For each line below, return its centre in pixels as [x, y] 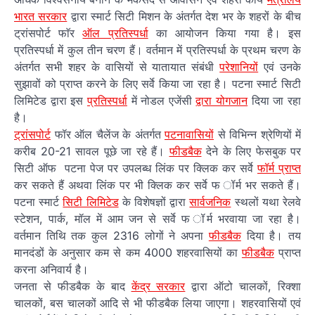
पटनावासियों [189, 135]
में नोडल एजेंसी [161, 101]
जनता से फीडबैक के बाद [73, 287]
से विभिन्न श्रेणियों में [257, 135]
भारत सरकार [41, 17]
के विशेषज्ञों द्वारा [154, 202]
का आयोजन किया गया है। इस [225, 33]
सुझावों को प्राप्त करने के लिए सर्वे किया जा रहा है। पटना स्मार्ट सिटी [157, 84]
